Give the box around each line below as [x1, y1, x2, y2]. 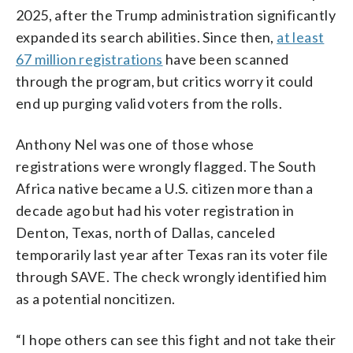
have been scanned [162, 50, 289, 68]
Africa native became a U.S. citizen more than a [16, 179, 314, 197]
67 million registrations [16, 50, 163, 68]
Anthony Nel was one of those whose [16, 135, 255, 153]
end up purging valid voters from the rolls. [16, 94, 283, 112]
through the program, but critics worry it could [16, 72, 314, 90]
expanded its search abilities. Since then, [16, 28, 277, 46]
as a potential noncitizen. [16, 289, 176, 307]
